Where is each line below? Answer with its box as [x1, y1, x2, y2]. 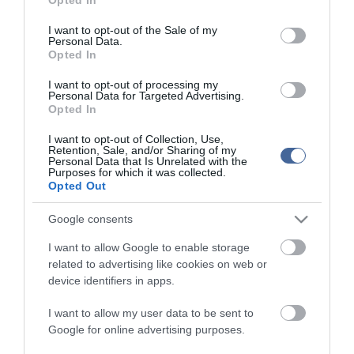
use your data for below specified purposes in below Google [24, 2, 322, 15]
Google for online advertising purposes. [48, 322, 245, 336]
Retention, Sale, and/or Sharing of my [48, 143, 236, 156]
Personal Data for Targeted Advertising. [48, 88, 244, 102]
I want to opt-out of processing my [48, 77, 218, 91]
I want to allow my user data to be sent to [48, 306, 254, 319]
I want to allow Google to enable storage [48, 240, 250, 254]
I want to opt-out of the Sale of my [48, 23, 217, 36]
